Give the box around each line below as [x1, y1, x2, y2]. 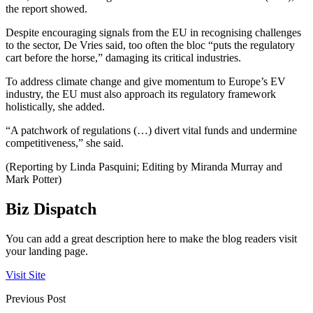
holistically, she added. [6, 100, 105, 112]
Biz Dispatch [6, 199, 96, 218]
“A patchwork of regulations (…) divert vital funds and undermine [6, 124, 297, 136]
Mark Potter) [6, 173, 61, 185]
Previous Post [6, 292, 66, 305]
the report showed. [6, 2, 87, 15]
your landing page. [6, 245, 88, 257]
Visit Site [6, 268, 45, 281]
